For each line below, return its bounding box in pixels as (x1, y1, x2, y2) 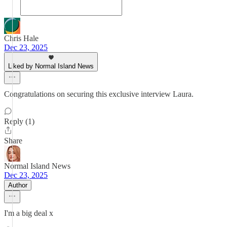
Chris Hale (4, 34, 39, 43)
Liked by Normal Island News (8, 62, 94, 70)
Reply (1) (4, 117, 34, 126)
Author (8, 181, 27, 189)
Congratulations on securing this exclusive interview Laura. (4, 90, 194, 98)
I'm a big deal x (4, 209, 53, 217)
